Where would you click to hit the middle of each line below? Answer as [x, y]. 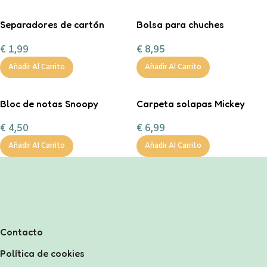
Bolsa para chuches [180, 25]
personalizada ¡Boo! [182, 38]
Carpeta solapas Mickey [191, 103]
